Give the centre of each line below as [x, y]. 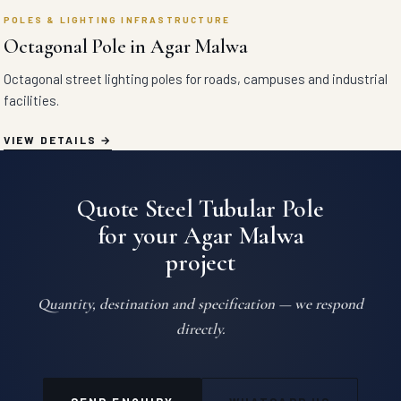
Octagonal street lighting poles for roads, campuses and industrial [196, 79]
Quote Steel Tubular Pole [200, 209]
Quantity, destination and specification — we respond [200, 304]
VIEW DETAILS [50, 140]
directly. [200, 329]
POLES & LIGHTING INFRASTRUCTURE [117, 20]
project [200, 262]
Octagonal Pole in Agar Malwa [126, 47]
